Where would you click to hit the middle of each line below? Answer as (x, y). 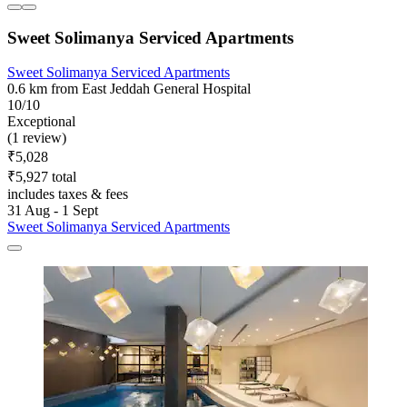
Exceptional (41, 122)
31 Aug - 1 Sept (53, 211)
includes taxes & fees (68, 194)
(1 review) (37, 138)
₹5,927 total (42, 177)
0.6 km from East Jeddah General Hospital (129, 89)
